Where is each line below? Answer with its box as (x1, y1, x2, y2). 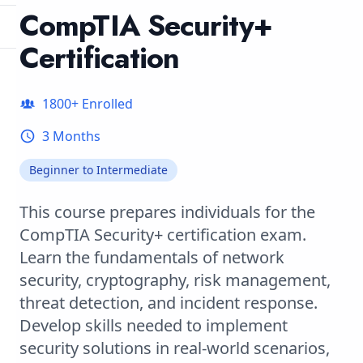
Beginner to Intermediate (29, 162, 168, 177)
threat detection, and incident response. (19, 292, 318, 314)
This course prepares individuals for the (19, 201, 315, 223)
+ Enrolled (71, 95, 133, 113)
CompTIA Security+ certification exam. (19, 224, 306, 246)
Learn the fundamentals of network (19, 246, 284, 268)
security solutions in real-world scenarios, (19, 337, 330, 359)
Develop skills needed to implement (19, 314, 288, 336)
